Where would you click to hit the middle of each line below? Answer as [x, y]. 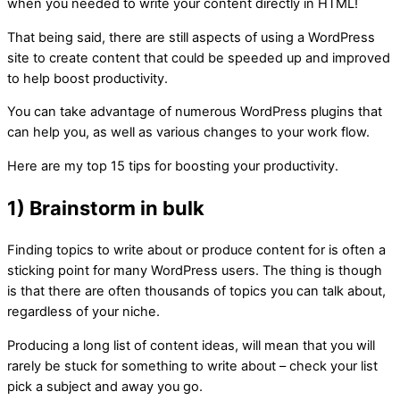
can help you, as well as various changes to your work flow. [188, 133]
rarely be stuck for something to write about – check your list [192, 367]
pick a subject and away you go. [105, 387]
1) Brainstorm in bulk [106, 208]
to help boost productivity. [87, 78]
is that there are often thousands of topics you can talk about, [196, 292]
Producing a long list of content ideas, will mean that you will [191, 346]
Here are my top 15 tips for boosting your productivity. [173, 167]
